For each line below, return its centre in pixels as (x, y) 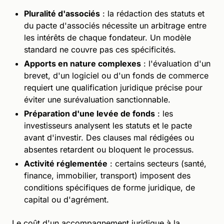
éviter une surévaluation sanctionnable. (97, 99)
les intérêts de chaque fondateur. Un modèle (107, 37)
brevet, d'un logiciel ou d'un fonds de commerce (116, 75)
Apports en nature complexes (82, 63)
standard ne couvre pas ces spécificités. (100, 49)
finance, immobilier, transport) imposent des (107, 175)
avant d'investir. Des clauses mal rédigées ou (109, 137)
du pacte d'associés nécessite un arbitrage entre (115, 25)
